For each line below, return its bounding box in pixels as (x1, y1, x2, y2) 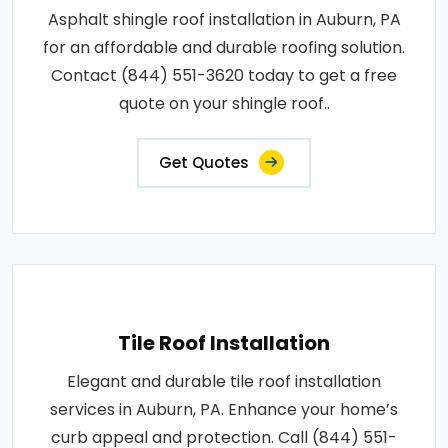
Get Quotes (159, 152, 249, 173)
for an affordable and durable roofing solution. (43, 36, 405, 59)
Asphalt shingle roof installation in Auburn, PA (47, 8, 401, 31)
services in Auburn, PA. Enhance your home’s (50, 398, 398, 421)
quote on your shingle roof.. (118, 92, 330, 115)
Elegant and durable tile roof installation (67, 370, 381, 393)
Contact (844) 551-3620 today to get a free (51, 64, 397, 87)
